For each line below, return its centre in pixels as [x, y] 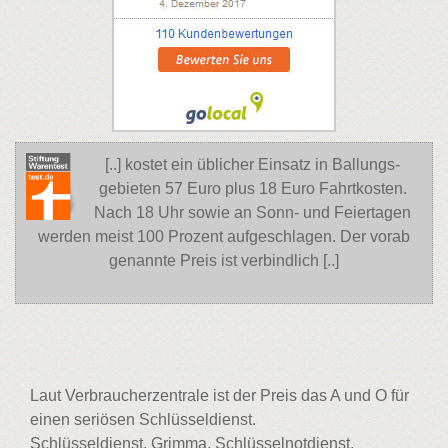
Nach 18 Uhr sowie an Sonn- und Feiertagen [252, 213]
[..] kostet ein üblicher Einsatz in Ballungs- [252, 165]
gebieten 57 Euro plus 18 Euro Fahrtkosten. [252, 189]
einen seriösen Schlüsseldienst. [143, 420]
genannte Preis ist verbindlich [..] [224, 261]
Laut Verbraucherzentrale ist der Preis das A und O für [219, 396]
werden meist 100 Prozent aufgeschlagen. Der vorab [224, 237]
